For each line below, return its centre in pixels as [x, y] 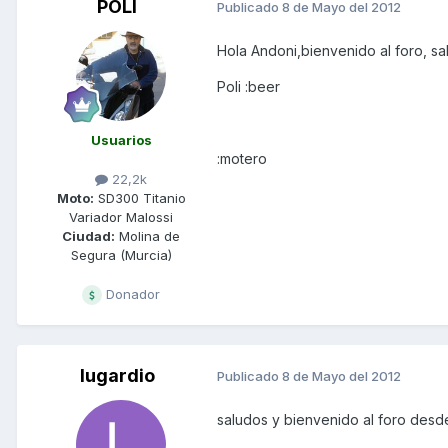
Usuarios [121, 139]
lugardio [117, 375]
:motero [242, 158]
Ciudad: [88, 235]
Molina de [147, 235]
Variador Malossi [121, 216]
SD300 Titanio [139, 197]
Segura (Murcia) [121, 254]
